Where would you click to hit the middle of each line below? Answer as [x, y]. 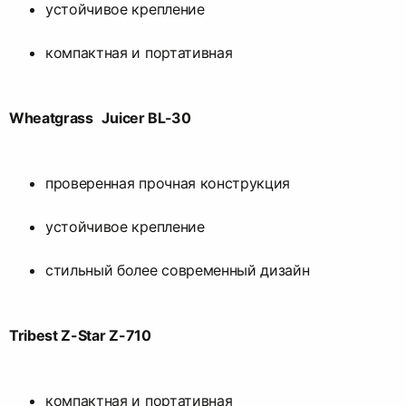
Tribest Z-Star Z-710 [80, 335]
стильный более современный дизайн [178, 270]
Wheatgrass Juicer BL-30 [100, 117]
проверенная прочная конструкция [168, 183]
